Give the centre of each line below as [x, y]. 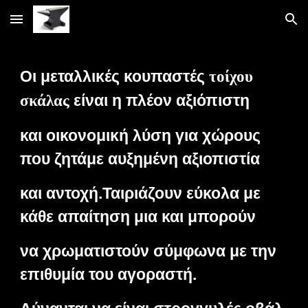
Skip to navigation [254, 25]
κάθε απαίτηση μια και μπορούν [140, 217]
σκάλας [47, 101]
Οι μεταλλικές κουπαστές [115, 76]
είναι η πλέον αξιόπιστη [164, 100]
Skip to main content [60, 25]
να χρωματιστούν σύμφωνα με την [148, 251]
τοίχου [231, 77]
